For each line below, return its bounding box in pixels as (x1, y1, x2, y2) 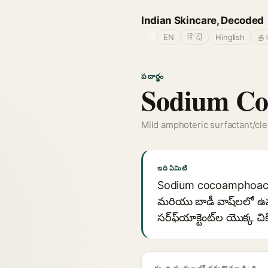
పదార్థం (141, 72, 165, 81)
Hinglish (215, 32, 245, 42)
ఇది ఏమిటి (157, 164, 187, 172)
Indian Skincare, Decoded (141, 14, 264, 26)
